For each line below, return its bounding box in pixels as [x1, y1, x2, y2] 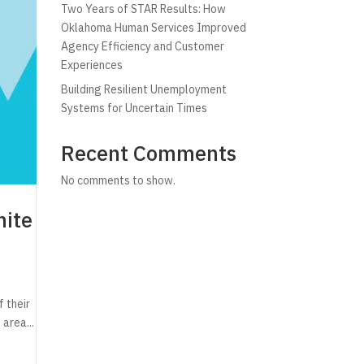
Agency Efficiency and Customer [60, 39, 224, 54]
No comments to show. [60, 173, 175, 188]
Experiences [60, 58, 123, 72]
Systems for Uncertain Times [60, 101, 207, 115]
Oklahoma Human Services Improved [60, 20, 246, 35]
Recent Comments [60, 139, 236, 167]
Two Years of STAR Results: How [60, 2, 226, 16]
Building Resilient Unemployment [60, 82, 227, 97]
